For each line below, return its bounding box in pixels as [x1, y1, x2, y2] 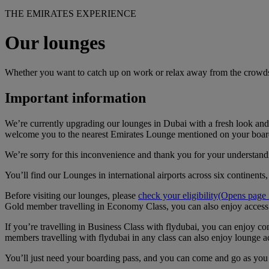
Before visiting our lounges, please [5, 190, 138, 201]
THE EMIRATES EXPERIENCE [5, 8, 136, 19]
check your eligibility [138, 190, 218, 201]
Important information [5, 89, 146, 106]
